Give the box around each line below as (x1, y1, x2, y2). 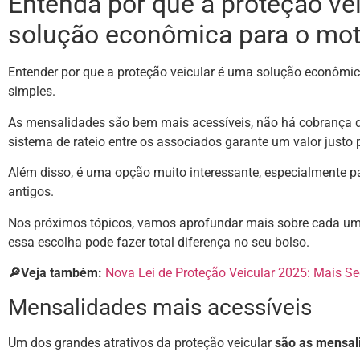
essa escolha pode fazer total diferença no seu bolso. (8, 234, 309, 250)
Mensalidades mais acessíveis (8, 294, 312, 321)
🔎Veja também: (8, 264, 102, 280)
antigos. (8, 184, 57, 200)
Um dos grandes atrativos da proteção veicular (8, 335, 272, 351)
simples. (8, 84, 59, 100)
